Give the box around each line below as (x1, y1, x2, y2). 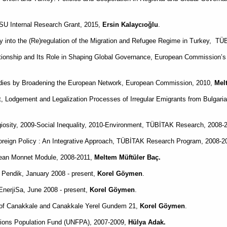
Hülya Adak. (128, 218, 166, 226)
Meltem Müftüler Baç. (94, 154, 161, 161)
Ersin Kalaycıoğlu (102, 21, 158, 28)
